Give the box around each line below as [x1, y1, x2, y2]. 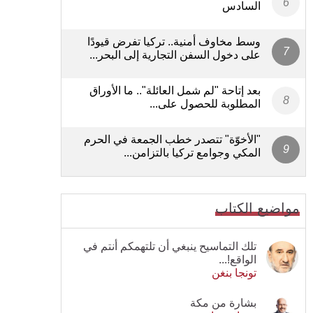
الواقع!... [219, 253, 256, 265]
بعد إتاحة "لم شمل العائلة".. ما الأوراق [89, 84, 261, 96]
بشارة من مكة [190, 296, 256, 309]
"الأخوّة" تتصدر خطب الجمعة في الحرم [84, 133, 261, 145]
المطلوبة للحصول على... [150, 97, 261, 110]
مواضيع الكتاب [215, 200, 300, 216]
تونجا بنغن [212, 266, 256, 279]
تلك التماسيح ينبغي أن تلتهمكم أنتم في [83, 240, 256, 252]
